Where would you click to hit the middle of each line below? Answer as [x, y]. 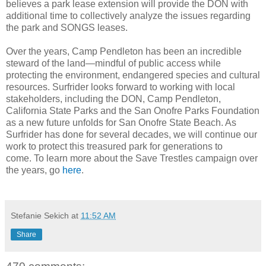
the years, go [34, 170]
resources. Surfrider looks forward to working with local [121, 87]
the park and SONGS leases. [69, 27]
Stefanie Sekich [40, 215]
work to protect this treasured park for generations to [114, 146]
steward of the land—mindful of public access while [113, 63]
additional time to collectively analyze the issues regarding [128, 15]
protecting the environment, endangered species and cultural [133, 75]
